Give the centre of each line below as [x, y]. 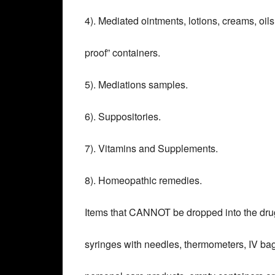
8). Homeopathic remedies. [143, 180]
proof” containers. [122, 52]
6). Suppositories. [123, 116]
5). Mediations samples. [136, 84]
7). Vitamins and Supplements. [151, 148]
